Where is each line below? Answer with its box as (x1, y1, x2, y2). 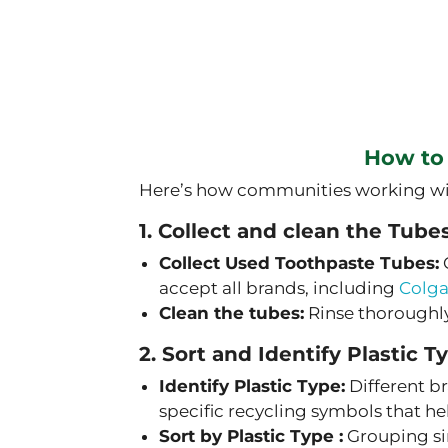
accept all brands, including (159, 278, 399, 299)
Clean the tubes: (159, 303, 304, 324)
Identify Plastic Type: (159, 376, 345, 397)
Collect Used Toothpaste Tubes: (159, 253, 439, 274)
